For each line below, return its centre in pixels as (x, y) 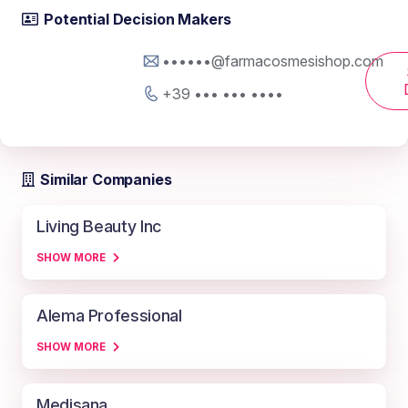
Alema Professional (109, 316)
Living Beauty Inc (99, 227)
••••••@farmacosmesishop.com (273, 61)
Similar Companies (106, 180)
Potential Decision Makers (138, 20)
